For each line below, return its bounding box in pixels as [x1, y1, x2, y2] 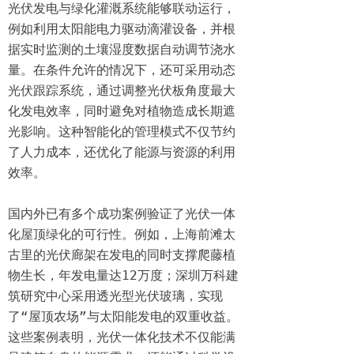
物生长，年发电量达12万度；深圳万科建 [8, 268, 239, 283]
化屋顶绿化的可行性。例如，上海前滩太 [8, 227, 235, 242]
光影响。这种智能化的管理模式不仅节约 [8, 124, 235, 139]
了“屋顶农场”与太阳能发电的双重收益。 [8, 309, 239, 324]
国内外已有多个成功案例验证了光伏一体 [8, 206, 235, 221]
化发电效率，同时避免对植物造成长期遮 [8, 104, 235, 119]
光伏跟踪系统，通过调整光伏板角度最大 [8, 83, 235, 98]
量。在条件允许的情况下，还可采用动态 [8, 62, 235, 77]
